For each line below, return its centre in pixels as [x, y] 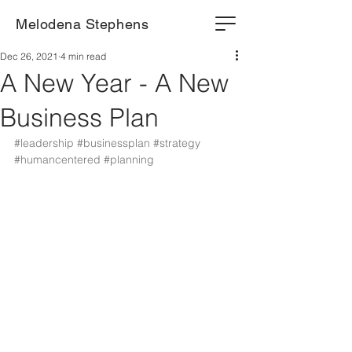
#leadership [44, 143]
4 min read [83, 56]
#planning [129, 159]
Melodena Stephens [82, 24]
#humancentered [57, 159]
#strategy [177, 143]
